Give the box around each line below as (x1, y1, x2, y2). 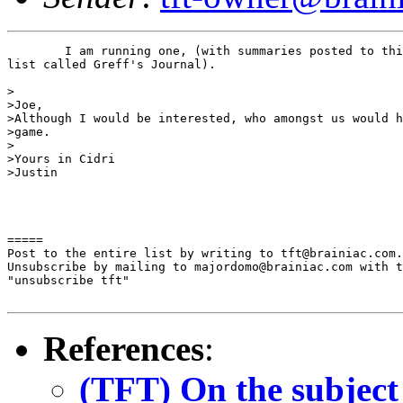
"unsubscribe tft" (7, 273, 130, 287)
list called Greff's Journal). (7, 57, 216, 71)
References (43, 328, 204, 368)
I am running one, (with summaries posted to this (7, 43, 65, 58)
